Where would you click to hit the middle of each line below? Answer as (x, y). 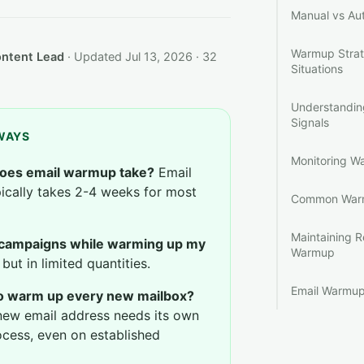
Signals (310, 122)
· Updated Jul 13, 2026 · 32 (141, 57)
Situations (317, 69)
